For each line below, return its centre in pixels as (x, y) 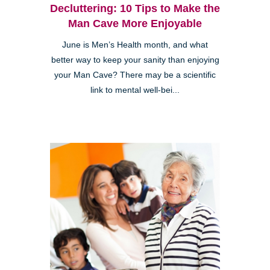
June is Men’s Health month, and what (135, 45)
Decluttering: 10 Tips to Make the (135, 8)
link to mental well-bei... (135, 90)
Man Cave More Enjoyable (135, 23)
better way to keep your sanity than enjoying (135, 60)
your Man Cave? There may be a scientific (135, 75)
